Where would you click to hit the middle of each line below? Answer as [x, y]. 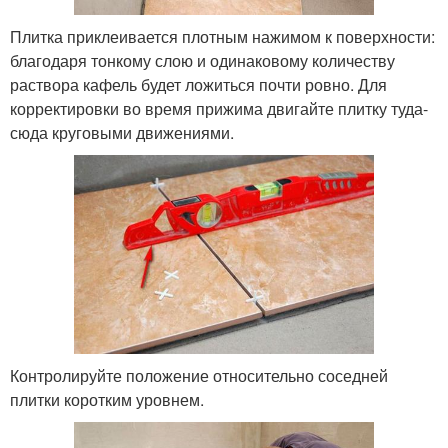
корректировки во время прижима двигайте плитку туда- [219, 108]
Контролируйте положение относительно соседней [199, 375]
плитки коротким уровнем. [107, 399]
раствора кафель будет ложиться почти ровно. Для [198, 84]
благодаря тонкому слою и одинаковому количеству [202, 60]
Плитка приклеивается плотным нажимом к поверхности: [222, 36]
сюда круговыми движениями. [122, 132]
